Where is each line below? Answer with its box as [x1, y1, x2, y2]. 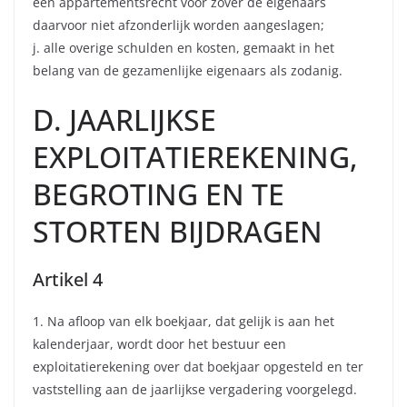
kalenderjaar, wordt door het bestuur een [33, 335, 286, 353]
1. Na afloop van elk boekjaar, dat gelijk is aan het [33, 313, 334, 331]
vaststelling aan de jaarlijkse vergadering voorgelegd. [33, 381, 357, 399]
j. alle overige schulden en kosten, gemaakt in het [33, 39, 334, 57]
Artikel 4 [33, 267, 103, 293]
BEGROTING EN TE [33, 174, 284, 214]
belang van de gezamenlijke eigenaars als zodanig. [33, 62, 342, 80]
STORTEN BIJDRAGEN [33, 212, 323, 252]
